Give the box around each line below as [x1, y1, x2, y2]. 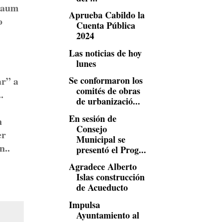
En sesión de [68, 111, 116, 125]
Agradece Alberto [68, 160, 137, 173]
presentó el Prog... [76, 143, 146, 156]
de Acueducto [76, 181, 128, 194]
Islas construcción [76, 170, 145, 183]
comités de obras [76, 84, 140, 97]
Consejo [76, 122, 107, 135]
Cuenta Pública [76, 19, 135, 32]
